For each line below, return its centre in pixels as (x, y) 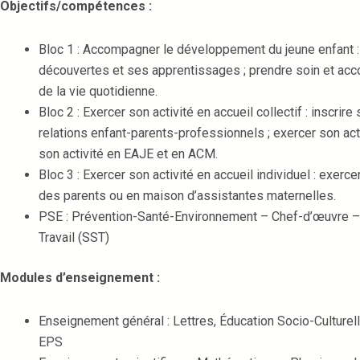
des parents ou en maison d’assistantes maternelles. (187, 196)
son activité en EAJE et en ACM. (128, 154)
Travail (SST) (74, 237)
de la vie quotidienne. (98, 91)
